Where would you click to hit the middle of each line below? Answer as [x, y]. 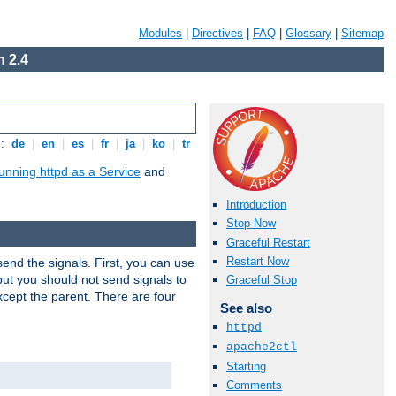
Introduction [256, 205]
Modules [160, 33]
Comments [254, 385]
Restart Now [258, 261]
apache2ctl [262, 347]
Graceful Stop [262, 279]
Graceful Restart [268, 242]
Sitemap [362, 33]
